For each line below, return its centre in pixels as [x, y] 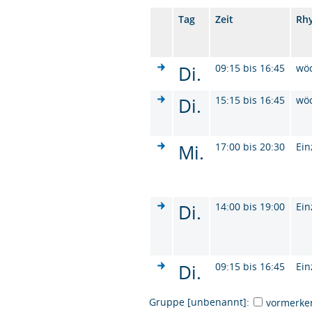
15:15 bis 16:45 [250, 100]
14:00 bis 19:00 [250, 206]
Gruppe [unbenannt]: [200, 302]
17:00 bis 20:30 [250, 146]
